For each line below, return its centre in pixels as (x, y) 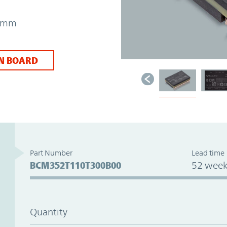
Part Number (51, 153)
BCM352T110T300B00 (75, 165)
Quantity (48, 212)
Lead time (208, 153)
